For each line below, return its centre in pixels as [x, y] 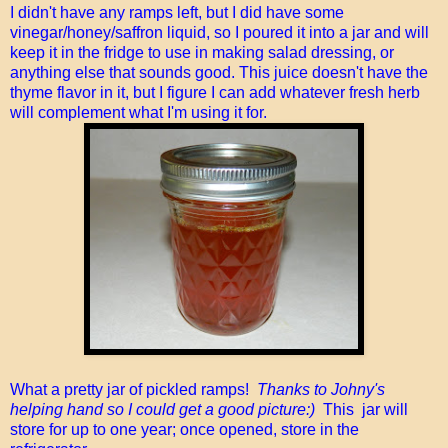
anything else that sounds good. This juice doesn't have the [219, 72]
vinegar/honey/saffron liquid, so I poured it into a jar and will [219, 32]
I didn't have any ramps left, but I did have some [177, 12]
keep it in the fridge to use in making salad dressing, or [202, 52]
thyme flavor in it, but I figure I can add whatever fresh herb [215, 92]
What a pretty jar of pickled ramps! [133, 389]
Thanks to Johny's [321, 389]
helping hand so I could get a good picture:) [162, 409]
